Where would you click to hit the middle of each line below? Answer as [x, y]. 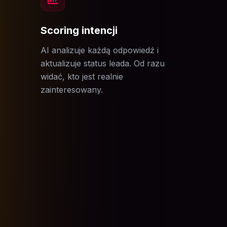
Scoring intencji [79, 30]
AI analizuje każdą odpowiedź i [100, 50]
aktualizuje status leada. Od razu [103, 63]
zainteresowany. [72, 90]
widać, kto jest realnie [82, 77]
